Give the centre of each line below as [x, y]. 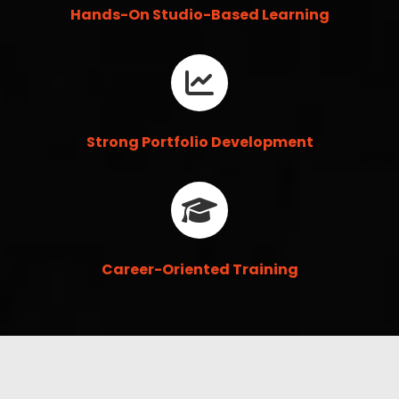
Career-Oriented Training [199, 269]
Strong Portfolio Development [199, 142]
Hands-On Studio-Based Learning [199, 14]
